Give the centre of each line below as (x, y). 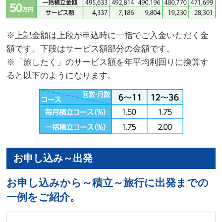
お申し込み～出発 (53, 158)
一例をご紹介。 (44, 197)
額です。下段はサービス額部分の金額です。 (91, 49)
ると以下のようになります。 (61, 76)
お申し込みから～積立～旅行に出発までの (108, 183)
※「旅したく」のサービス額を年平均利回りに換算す (108, 62)
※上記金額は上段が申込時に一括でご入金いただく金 (108, 35)
